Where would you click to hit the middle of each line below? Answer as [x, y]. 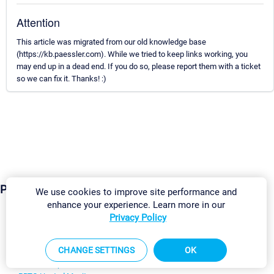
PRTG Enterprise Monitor [61, 264]
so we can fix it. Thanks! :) [61, 79]
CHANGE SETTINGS [97, 250]
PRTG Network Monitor [58, 252]
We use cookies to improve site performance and [136, 192]
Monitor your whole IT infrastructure [123, 240]
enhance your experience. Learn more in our [136, 205]
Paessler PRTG [35, 240]
